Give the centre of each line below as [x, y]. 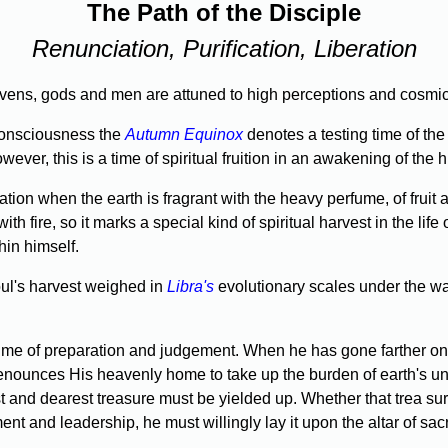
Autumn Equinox [184, 135]
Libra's [190, 287]
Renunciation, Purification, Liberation [224, 49]
